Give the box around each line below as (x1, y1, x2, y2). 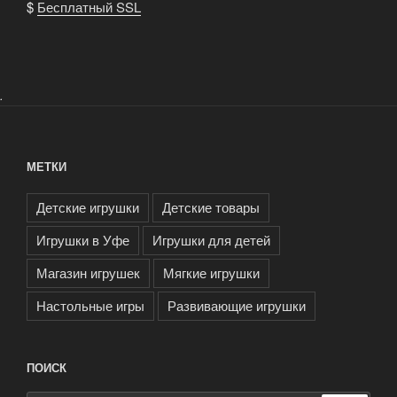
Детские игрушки (36, 198, 139, 217)
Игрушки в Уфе (36, 230, 129, 250)
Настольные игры (36, 296, 144, 315)
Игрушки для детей (152, 230, 270, 250)
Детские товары (162, 198, 260, 217)
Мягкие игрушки (163, 263, 260, 283)
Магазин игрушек (36, 263, 140, 283)
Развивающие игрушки (167, 296, 306, 315)
